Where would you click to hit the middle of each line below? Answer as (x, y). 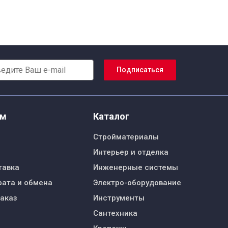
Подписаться (140, 70)
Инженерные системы (136, 167)
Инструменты (119, 198)
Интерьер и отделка (131, 152)
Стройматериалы (126, 137)
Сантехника (115, 213)
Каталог (111, 116)
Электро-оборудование (137, 182)
